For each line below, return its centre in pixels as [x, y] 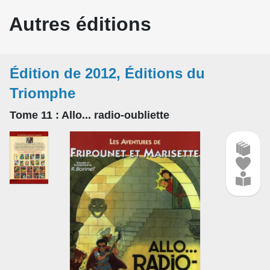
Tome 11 [33, 115]
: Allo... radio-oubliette [112, 115]
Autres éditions [80, 24]
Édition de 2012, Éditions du [107, 73]
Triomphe [42, 93]
